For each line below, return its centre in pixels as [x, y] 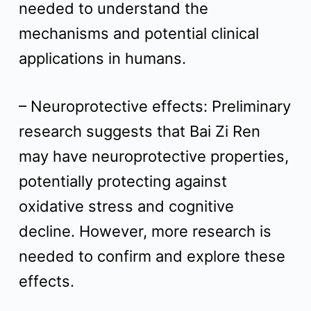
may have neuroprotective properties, [153, 156]
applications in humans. [102, 58]
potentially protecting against [123, 181]
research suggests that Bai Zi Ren [139, 131]
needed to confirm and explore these [152, 256]
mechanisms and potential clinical [138, 33]
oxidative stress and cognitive [126, 206]
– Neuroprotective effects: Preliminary [154, 106]
